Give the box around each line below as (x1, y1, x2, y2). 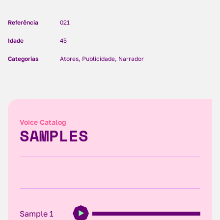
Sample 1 (20, 208, 54, 219)
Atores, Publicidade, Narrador (60, 55, 144, 62)
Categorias (8, 55, 39, 62)
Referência (8, 19, 38, 26)
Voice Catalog (20, 118, 66, 126)
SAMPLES (20, 124, 88, 147)
